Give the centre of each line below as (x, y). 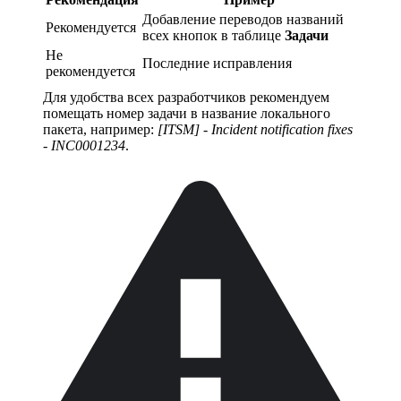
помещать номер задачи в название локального (187, 113)
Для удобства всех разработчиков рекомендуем (186, 97)
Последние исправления (217, 63)
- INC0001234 (84, 145)
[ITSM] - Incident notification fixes (255, 129)
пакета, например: (100, 129)
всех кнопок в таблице (213, 35)
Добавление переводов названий (243, 19)
